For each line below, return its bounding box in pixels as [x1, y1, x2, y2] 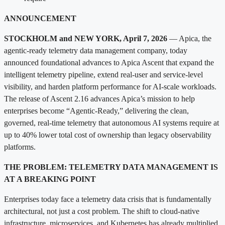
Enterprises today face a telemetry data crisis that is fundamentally [4, 194, 211, 203]
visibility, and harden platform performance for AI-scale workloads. [4, 82, 216, 91]
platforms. [4, 142, 36, 151]
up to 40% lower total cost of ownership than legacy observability [4, 130, 211, 139]
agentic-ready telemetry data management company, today [4, 46, 187, 55]
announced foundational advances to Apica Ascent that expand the [4, 58, 214, 67]
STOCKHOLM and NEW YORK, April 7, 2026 [4, 34, 167, 43]
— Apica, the [167, 34, 211, 43]
